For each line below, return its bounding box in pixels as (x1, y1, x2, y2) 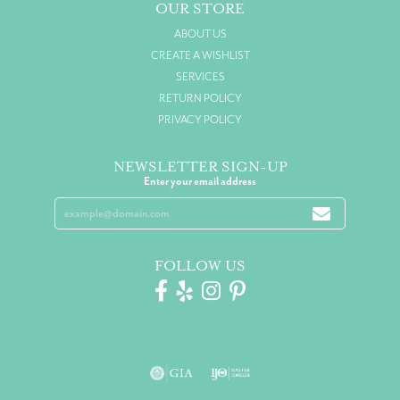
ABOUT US (173, 26, 227, 41)
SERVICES (175, 69, 225, 84)
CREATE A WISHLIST (150, 47, 250, 62)
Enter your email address (144, 174, 256, 189)
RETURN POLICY (158, 90, 242, 105)
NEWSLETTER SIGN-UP (112, 157, 287, 176)
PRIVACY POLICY (158, 112, 242, 127)
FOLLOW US (154, 256, 246, 275)
